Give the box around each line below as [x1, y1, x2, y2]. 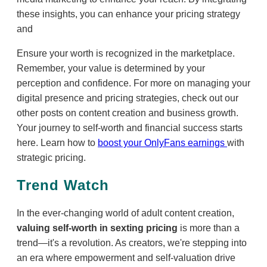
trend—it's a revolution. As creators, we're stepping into [17, 237, 247, 248]
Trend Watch [17, 176, 109, 193]
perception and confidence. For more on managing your [17, 77, 250, 88]
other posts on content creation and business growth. [17, 107, 238, 118]
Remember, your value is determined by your [17, 63, 205, 73]
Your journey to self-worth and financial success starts [17, 122, 243, 133]
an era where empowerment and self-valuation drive [17, 252, 235, 263]
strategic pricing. [17, 152, 86, 163]
